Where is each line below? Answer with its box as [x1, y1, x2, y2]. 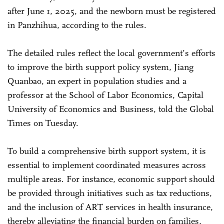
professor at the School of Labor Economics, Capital [7, 89, 203, 100]
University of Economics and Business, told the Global [7, 103, 214, 114]
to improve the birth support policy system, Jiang [7, 61, 193, 72]
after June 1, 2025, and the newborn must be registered [7, 5, 216, 16]
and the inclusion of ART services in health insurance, [7, 201, 213, 212]
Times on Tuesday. [7, 117, 78, 128]
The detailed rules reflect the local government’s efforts [7, 47, 215, 58]
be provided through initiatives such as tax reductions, [7, 187, 212, 198]
